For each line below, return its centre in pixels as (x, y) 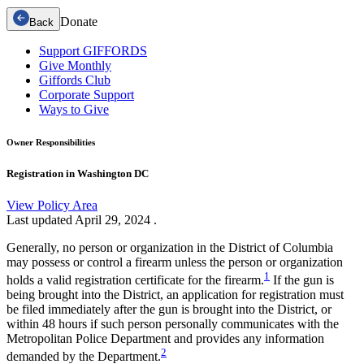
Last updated (41, 219)
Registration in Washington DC (78, 173)
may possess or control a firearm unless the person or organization (175, 262)
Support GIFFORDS (93, 50)
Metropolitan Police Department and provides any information (165, 339)
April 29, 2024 (114, 219)
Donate (79, 21)
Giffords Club (75, 80)
